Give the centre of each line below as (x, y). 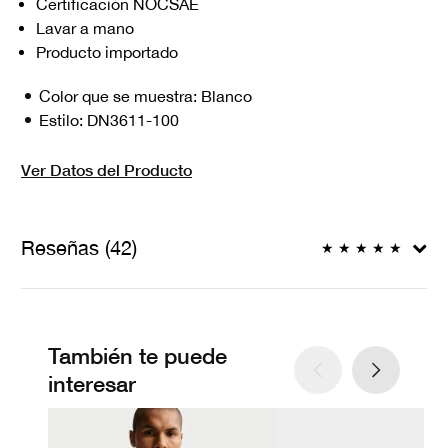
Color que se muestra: (120, 96)
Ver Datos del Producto (106, 170)
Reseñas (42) (79, 248)
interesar (92, 384)
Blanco (226, 96)
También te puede (137, 356)
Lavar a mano (85, 28)
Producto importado (107, 52)
